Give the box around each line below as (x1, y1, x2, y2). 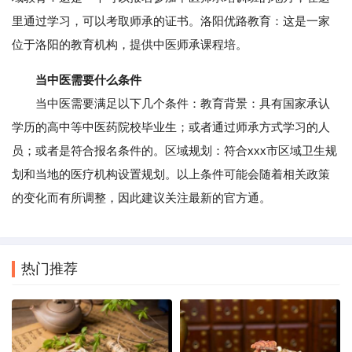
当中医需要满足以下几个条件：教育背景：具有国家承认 (12, 97, 330, 111)
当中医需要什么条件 (35, 73, 141, 87)
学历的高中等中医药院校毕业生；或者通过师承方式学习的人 (12, 120, 330, 134)
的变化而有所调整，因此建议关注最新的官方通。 (12, 191, 271, 205)
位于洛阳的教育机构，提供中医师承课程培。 (12, 38, 247, 52)
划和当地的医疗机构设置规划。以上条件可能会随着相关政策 (12, 167, 330, 181)
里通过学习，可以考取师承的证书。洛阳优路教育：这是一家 (12, 14, 330, 28)
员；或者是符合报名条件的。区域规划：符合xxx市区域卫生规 (12, 144, 337, 158)
